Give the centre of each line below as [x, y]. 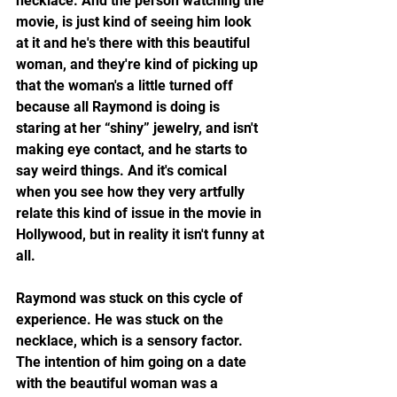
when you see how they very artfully [132, 191]
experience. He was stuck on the [121, 319]
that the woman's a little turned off [126, 85]
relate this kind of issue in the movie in [140, 213]
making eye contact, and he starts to [133, 149]
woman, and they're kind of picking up [139, 64]
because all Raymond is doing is [120, 106]
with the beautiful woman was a [119, 383]
